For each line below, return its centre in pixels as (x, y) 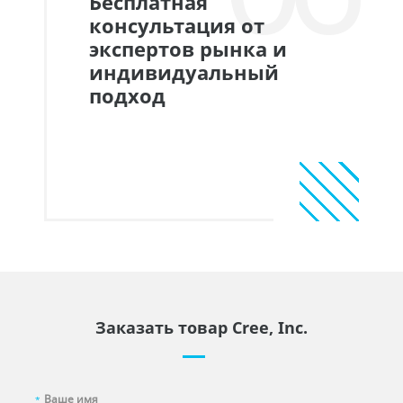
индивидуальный (184, 73)
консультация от (177, 26)
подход (127, 96)
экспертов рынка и (188, 49)
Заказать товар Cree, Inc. (201, 328)
